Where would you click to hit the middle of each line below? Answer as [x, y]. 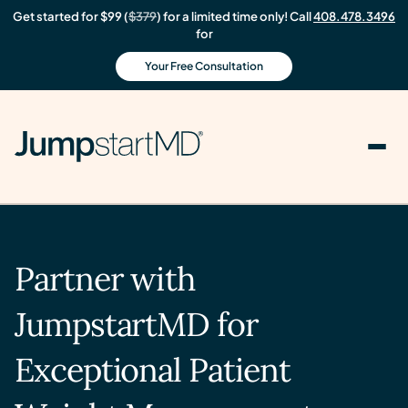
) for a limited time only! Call [235, 16]
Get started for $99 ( [71, 16]
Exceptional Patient [153, 370]
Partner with [105, 279]
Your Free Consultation [204, 66]
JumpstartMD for [137, 324]
